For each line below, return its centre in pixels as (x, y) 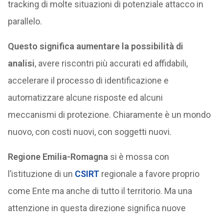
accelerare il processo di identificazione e (88, 80)
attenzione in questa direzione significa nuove (97, 208)
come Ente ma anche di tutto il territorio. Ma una (100, 191)
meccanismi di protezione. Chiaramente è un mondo (109, 115)
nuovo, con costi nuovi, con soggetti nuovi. (89, 132)
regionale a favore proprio (149, 174)
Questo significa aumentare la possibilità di (95, 46)
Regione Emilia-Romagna (58, 157)
